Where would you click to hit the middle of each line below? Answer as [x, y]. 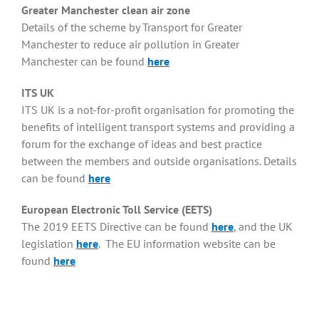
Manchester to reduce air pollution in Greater [130, 45]
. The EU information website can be [187, 244]
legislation [49, 244]
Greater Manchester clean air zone [106, 10]
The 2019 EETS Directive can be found [116, 227]
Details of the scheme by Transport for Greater [132, 27]
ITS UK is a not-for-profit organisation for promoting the [158, 110]
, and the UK [263, 227]
